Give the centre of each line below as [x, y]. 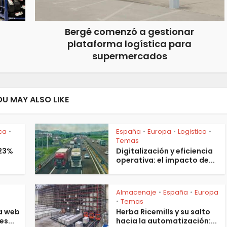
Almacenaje [136, 192]
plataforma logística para [129, 44]
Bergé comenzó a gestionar [129, 32]
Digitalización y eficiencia [164, 151]
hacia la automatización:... [166, 221]
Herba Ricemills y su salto [163, 212]
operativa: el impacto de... [165, 160]
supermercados [129, 56]
